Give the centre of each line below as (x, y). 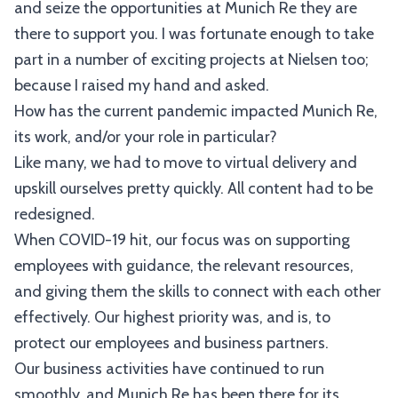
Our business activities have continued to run (169, 369)
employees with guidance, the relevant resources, (184, 266)
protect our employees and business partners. (171, 343)
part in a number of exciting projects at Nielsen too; (191, 60)
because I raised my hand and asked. (142, 85)
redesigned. (55, 214)
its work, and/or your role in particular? (146, 137)
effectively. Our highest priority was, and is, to (172, 317)
